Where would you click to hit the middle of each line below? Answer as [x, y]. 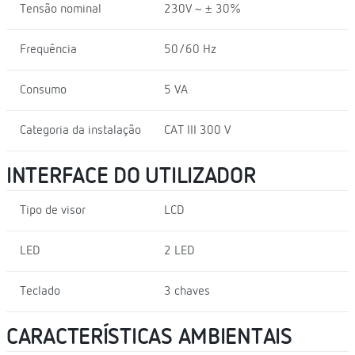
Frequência [48, 50]
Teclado [40, 291]
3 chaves [187, 291]
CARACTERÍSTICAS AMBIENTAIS [149, 337]
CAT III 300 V [197, 130]
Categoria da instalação [80, 130]
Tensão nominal [61, 9]
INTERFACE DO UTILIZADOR [131, 176]
